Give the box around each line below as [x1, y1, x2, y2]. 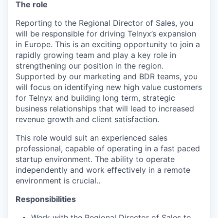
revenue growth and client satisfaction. [16, 114, 159, 124]
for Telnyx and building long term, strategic [16, 93, 175, 103]
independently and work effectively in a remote [16, 165, 190, 175]
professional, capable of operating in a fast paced [16, 144, 200, 153]
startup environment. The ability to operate [16, 154, 175, 164]
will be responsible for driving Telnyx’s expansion [16, 29, 196, 38]
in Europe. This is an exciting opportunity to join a [16, 39, 200, 49]
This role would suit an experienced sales [16, 133, 167, 143]
